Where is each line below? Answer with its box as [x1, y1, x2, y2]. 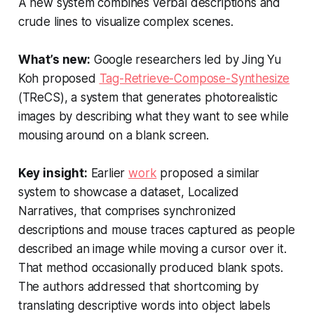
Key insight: [18, 166, 88, 181]
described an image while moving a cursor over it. [18, 242, 287, 257]
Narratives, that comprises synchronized [18, 204, 237, 219]
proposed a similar [156, 166, 260, 181]
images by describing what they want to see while [18, 109, 289, 124]
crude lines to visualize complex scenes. [18, 15, 233, 29]
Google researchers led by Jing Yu [90, 53, 282, 67]
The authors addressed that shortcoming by [18, 280, 259, 294]
